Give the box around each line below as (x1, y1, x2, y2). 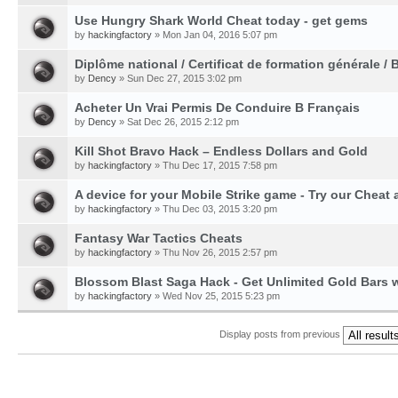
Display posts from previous (219, 329, 343, 340)
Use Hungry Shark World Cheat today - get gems (75, 13, 368, 28)
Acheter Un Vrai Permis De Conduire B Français (75, 100, 360, 115)
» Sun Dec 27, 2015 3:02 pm (116, 73, 242, 84)
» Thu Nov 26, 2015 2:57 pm (152, 247, 277, 258)
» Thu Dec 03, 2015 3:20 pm (152, 203, 277, 214)
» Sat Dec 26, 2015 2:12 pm (116, 116, 239, 127)
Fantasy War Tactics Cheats (75, 231, 243, 245)
